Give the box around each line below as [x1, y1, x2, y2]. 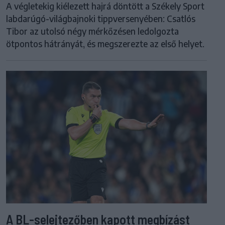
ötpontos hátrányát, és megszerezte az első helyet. [6, 38, 204, 49]
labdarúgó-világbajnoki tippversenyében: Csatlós [6, 13, 195, 24]
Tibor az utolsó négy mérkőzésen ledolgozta [6, 25, 179, 37]
